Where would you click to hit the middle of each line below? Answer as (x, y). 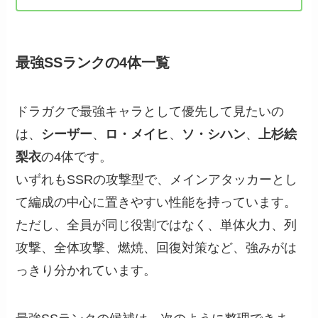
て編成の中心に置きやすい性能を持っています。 (157, 203)
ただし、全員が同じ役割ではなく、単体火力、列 (157, 225)
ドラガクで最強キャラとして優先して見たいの (150, 112)
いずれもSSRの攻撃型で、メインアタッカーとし (157, 180)
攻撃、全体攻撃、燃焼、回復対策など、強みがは (157, 248)
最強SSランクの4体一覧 (93, 62)
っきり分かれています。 (86, 271)
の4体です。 (77, 157)
